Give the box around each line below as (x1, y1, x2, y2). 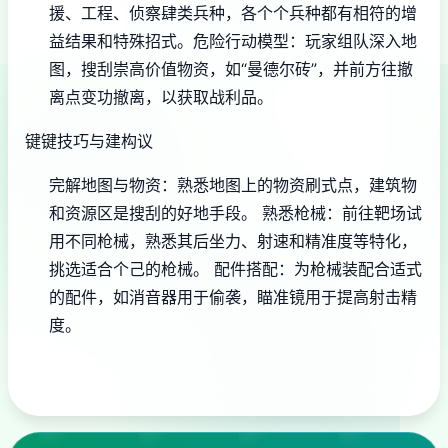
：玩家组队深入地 (289, 31, 417, 52)
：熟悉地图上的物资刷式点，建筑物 (161, 175, 417, 196)
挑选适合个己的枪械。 (49, 259, 209, 280)
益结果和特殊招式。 (49, 31, 193, 52)
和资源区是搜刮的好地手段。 (49, 203, 257, 224)
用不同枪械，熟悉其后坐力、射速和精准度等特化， (49, 231, 417, 252)
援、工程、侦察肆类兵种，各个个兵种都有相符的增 (49, 3, 417, 24)
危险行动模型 (193, 31, 289, 52)
